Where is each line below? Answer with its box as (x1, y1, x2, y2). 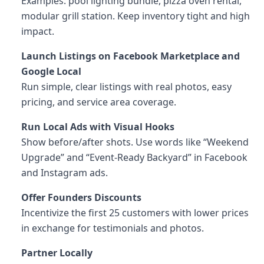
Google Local (21, 65, 81, 78)
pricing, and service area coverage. (21, 95, 176, 108)
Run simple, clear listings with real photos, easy (21, 80, 232, 93)
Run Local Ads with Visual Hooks (21, 120, 174, 133)
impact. (21, 25, 54, 38)
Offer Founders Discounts (21, 191, 141, 204)
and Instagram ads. (21, 166, 108, 179)
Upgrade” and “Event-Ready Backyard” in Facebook (21, 151, 247, 164)
